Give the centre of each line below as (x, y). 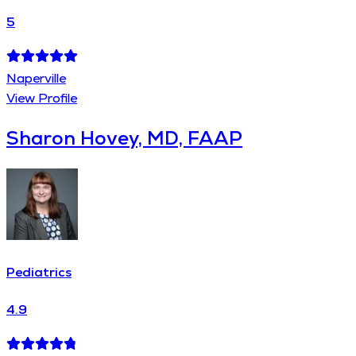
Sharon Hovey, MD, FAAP (124, 138)
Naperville (36, 79)
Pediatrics (39, 273)
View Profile (42, 99)
